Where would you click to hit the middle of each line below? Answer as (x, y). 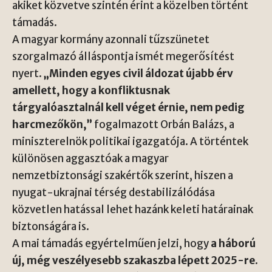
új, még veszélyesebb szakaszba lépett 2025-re (134, 260)
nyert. (28, 73)
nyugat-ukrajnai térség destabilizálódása (114, 192)
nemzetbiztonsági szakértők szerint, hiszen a (123, 175)
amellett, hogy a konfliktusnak (91, 90)
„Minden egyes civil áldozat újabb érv (138, 73)
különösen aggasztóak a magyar (90, 158)
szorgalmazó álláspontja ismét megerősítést (123, 56)
